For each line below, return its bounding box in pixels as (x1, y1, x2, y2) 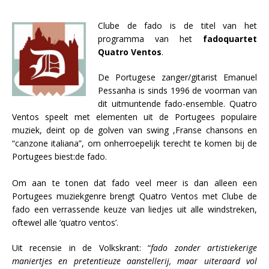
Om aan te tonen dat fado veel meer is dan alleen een (12, 177, 257, 189)
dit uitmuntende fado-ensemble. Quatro (98, 97, 257, 109)
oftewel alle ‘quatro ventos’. (12, 216, 118, 228)
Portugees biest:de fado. (12, 150, 107, 162)
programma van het (98, 32, 192, 44)
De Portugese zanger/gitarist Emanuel (98, 71, 257, 83)
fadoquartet (192, 32, 257, 44)
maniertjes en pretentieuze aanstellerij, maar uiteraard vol (12, 255, 257, 267)
